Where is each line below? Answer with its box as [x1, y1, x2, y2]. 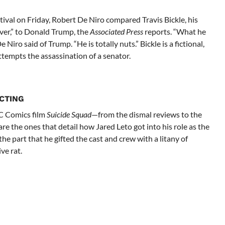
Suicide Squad [46, 109, 91, 120]
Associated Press [89, 27, 143, 37]
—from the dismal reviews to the [91, 109, 202, 120]
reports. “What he [143, 27, 206, 37]
